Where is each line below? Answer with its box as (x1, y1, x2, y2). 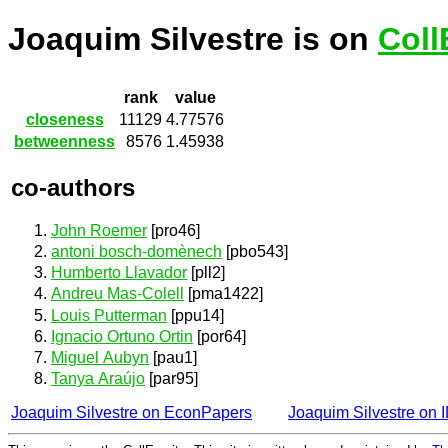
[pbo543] (222, 243, 288, 261)
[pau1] (149, 349, 197, 366)
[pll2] (187, 264, 225, 282)
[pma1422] (184, 285, 263, 303)
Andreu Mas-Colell (51, 285, 184, 303)
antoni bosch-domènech (51, 243, 222, 261)
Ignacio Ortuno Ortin (51, 327, 193, 345)
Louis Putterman (51, 306, 167, 324)
